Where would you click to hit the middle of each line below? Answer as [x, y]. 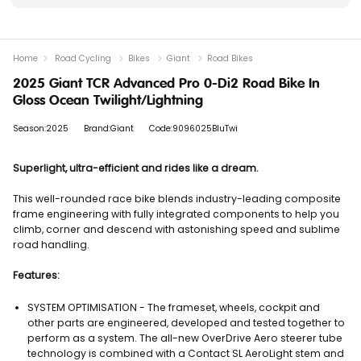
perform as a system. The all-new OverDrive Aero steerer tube [185, 338]
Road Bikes [230, 58]
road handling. [51, 244]
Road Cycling [83, 58]
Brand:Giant [109, 128]
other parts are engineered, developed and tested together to [186, 322]
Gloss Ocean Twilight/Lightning [108, 101]
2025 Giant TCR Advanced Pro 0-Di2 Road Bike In [166, 84]
